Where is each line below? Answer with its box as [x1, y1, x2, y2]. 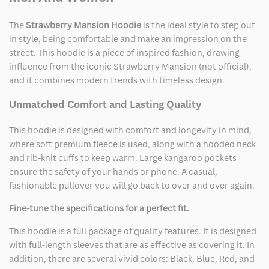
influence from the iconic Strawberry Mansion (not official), [9, 61, 252, 73]
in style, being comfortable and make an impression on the [9, 33, 247, 45]
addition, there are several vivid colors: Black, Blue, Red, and [9, 252, 255, 264]
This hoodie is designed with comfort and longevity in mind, [9, 124, 252, 136]
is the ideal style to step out [141, 19, 255, 31]
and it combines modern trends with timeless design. [9, 74, 225, 86]
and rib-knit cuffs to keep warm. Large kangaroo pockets [9, 151, 237, 163]
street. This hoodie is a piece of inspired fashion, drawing [9, 47, 240, 59]
